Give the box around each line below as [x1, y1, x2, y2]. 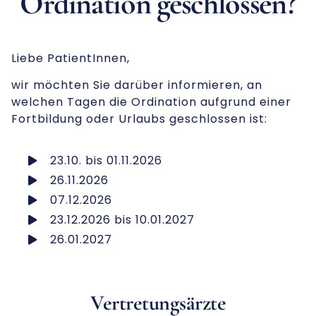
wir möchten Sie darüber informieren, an [11, 77, 262, 94]
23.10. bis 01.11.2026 [49, 152, 162, 169]
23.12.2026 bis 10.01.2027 [49, 211, 195, 228]
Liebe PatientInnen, [11, 50, 130, 66]
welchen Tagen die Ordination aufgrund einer [11, 94, 291, 111]
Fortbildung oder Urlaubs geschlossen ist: [11, 111, 267, 128]
